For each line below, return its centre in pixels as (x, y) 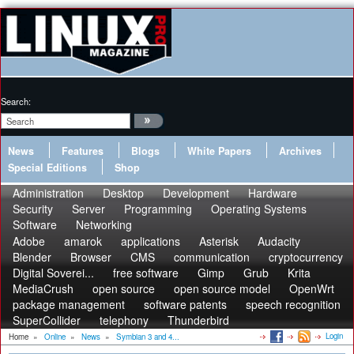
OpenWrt (312, 288)
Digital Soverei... (53, 273)
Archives (300, 151)
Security (33, 209)
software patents (185, 304)
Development (196, 193)
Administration (48, 193)
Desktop (123, 193)
